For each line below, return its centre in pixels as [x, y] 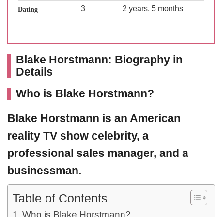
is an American [140, 118]
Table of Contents [60, 198]
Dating [28, 9]
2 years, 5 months [153, 8]
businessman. [44, 170]
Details [34, 72]
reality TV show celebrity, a [78, 136]
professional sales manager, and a [98, 153]
